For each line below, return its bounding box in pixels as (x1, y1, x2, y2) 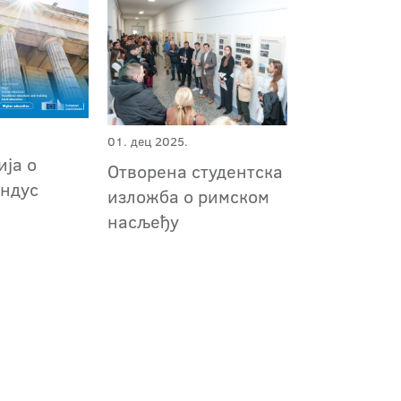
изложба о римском (107, 183, 269, 209)
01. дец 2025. (107, 132, 188, 151)
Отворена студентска (107, 158, 283, 184)
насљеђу (107, 209, 179, 235)
